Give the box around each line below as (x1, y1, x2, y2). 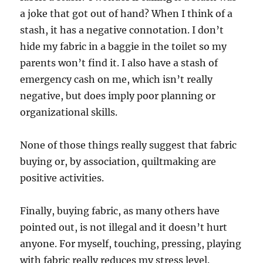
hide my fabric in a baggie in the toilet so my (20, 41, 227, 52)
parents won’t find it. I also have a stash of (20, 57, 218, 69)
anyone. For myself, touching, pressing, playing (20, 238, 242, 249)
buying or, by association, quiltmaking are (20, 156, 217, 167)
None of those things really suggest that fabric (20, 139, 237, 151)
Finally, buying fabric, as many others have (20, 205, 220, 217)
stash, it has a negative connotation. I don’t (20, 24, 224, 36)
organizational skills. (20, 106, 118, 118)
